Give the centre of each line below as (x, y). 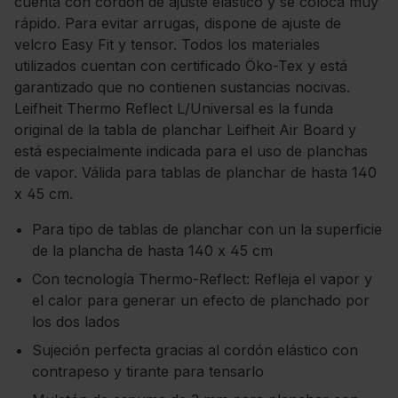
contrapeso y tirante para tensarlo (148, 371)
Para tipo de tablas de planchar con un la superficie (207, 229)
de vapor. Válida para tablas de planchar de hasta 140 (195, 172)
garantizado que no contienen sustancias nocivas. (182, 87)
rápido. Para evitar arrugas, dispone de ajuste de (178, 23)
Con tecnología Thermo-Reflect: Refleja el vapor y (202, 279)
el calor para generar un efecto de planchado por (201, 300)
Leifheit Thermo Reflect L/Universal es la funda (174, 108)
